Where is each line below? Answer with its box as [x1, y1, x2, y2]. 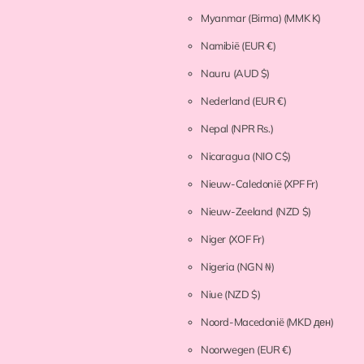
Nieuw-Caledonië [201, 177, 284, 191]
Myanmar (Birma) [201, 11, 284, 25]
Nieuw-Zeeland [201, 205, 275, 219]
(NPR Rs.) [230, 122, 274, 136]
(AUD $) [232, 67, 270, 80]
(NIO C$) [252, 149, 292, 163]
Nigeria [201, 260, 236, 274]
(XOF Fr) [227, 232, 265, 246]
